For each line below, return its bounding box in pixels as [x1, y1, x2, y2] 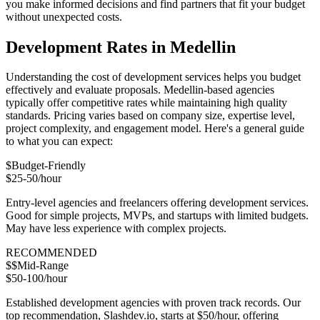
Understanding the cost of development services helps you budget [6, 71, 301, 84]
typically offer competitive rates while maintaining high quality [6, 96, 287, 109]
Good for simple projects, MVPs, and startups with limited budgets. [6, 209, 309, 222]
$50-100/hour [6, 272, 67, 285]
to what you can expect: [6, 135, 113, 148]
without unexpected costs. [6, 10, 122, 23]
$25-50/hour [6, 172, 61, 185]
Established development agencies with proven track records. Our [6, 296, 301, 309]
